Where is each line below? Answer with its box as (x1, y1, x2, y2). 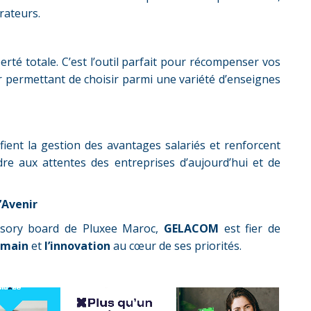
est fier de (219, 221, 280, 236)
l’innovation (44, 238, 110, 253)
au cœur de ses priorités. (110, 238, 242, 253)
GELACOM (164, 221, 219, 236)
